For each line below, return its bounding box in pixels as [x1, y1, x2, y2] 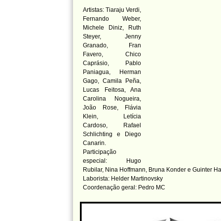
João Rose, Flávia [83, 104, 141, 111]
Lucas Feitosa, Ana [83, 86, 141, 93]
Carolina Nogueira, [83, 95, 141, 102]
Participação [83, 148, 116, 155]
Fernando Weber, [83, 15, 141, 22]
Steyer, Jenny [83, 33, 141, 40]
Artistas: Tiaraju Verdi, [83, 6, 141, 13]
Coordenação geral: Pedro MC [83, 184, 165, 191]
